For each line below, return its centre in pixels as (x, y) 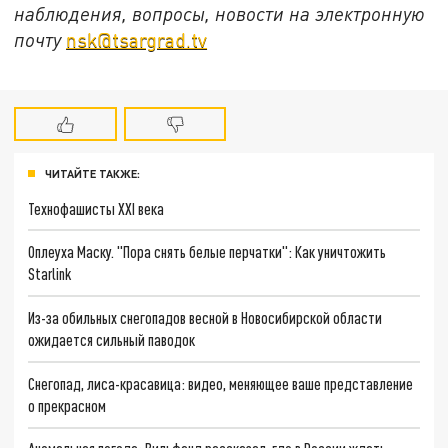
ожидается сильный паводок (112, 340)
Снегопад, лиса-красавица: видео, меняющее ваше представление (221, 383)
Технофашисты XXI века (96, 208)
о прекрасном (67, 405)
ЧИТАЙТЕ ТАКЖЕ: (92, 173)
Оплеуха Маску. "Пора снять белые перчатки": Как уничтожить (207, 252)
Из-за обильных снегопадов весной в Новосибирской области (205, 318)
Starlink (50, 274)
